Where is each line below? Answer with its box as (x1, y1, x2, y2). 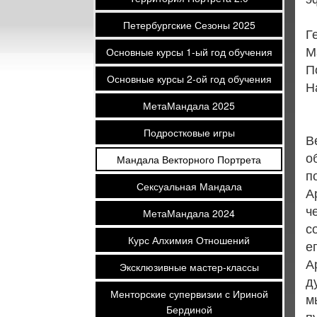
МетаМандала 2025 (143, 98, 235, 113)
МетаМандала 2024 (143, 206, 235, 220)
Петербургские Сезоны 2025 (122, 18, 255, 32)
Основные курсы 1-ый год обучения (105, 45, 272, 59)
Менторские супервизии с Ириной (110, 287, 268, 301)
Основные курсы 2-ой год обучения (106, 71, 272, 86)
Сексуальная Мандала (136, 179, 242, 193)
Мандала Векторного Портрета (117, 152, 261, 166)
